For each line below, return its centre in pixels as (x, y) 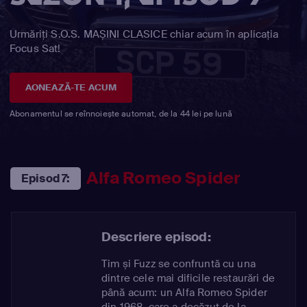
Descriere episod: (156, 237)
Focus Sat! (35, 49)
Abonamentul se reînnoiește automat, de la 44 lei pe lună (121, 113)
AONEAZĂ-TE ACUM (71, 87)
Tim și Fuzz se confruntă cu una (179, 263)
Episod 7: (46, 178)
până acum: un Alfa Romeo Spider (184, 292)
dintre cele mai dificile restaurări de (188, 278)
